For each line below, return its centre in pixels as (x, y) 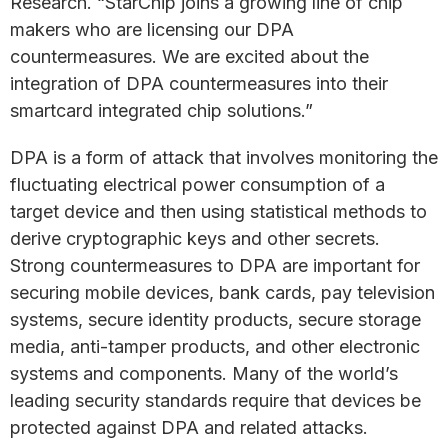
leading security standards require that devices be (215, 400)
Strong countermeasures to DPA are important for (215, 265)
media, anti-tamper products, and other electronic (215, 346)
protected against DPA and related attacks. (189, 427)
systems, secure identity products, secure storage (215, 319)
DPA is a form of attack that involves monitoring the (224, 157)
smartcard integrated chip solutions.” (161, 110)
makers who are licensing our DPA (152, 29)
